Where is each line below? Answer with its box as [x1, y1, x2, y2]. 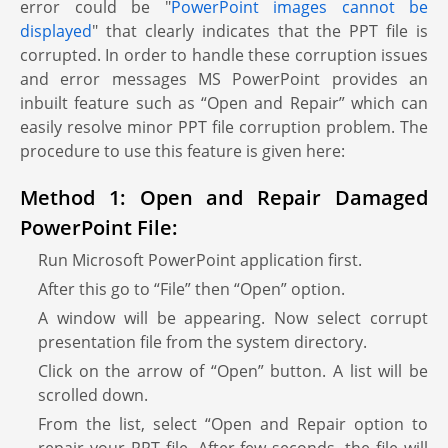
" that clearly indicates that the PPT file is [92, 20, 428, 42]
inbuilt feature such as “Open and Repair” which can [20, 92, 428, 114]
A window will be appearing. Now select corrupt [38, 307, 428, 329]
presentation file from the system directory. [38, 331, 367, 353]
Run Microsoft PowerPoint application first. [38, 249, 362, 271]
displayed [20, 20, 92, 42]
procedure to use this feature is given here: [20, 140, 345, 162]
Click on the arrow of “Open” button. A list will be [38, 360, 428, 382]
